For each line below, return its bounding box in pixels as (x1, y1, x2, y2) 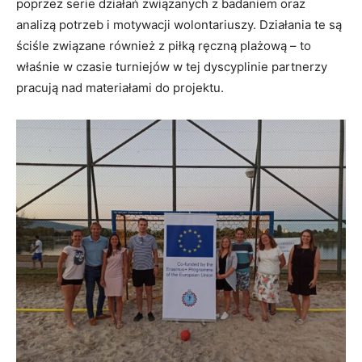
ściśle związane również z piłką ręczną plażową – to (16, 37, 311, 53)
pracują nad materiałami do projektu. (16, 79, 224, 95)
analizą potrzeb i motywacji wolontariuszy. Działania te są (16, 16, 342, 32)
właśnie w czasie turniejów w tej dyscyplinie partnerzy (16, 58, 327, 74)
